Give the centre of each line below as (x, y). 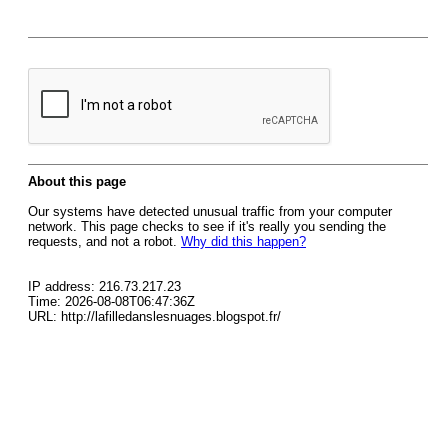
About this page (77, 181)
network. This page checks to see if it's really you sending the (207, 226)
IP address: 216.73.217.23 (104, 286)
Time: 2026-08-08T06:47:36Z (111, 301)
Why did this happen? (243, 241)
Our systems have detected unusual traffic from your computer (210, 211)
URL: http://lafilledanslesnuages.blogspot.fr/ (154, 316)
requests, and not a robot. (104, 241)
